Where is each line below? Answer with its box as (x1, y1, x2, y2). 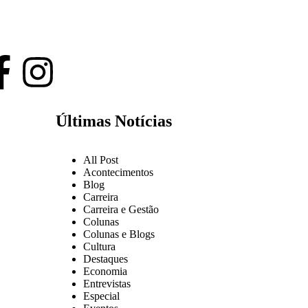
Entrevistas (83, 278, 131, 290)
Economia (83, 265, 127, 278)
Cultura (83, 241, 115, 253)
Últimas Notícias (56, 112, 172, 131)
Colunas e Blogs (83, 228, 155, 241)
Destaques (83, 253, 128, 265)
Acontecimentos (83, 166, 153, 179)
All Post (83, 154, 118, 166)
